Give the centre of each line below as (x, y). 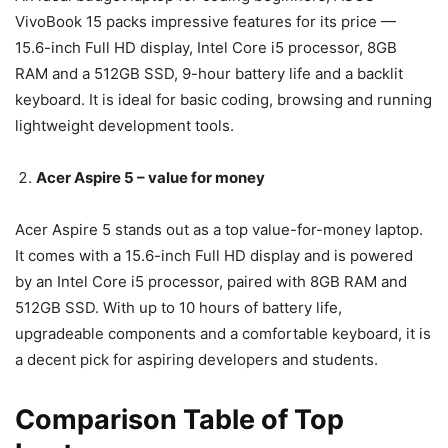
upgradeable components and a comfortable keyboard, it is (223, 333)
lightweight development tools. (124, 125)
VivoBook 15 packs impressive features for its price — (205, 21)
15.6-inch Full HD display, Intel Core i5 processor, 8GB (206, 47)
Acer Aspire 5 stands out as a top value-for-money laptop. (219, 229)
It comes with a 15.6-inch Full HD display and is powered (214, 255)
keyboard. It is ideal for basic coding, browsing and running (223, 99)
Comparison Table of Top (179, 419)
